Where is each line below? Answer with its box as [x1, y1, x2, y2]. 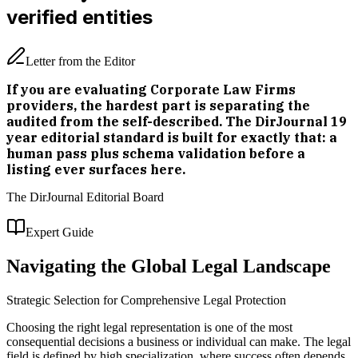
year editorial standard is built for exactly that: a [6, 129, 337, 145]
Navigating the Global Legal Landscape [6, 255, 331, 276]
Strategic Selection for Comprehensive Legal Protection [6, 292, 286, 307]
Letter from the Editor [26, 54, 135, 68]
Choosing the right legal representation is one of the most [6, 320, 292, 334]
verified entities [6, 5, 153, 29]
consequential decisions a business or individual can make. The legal [6, 334, 351, 348]
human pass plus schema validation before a [6, 145, 305, 161]
